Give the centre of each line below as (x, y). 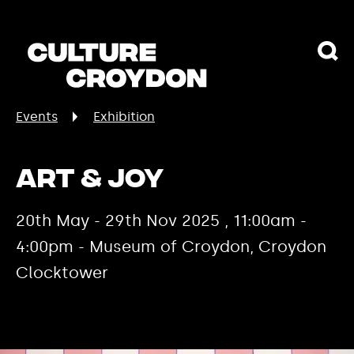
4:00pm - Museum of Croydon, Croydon (171, 247)
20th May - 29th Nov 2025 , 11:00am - (161, 220)
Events (37, 117)
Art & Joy (90, 181)
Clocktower (62, 273)
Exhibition (124, 117)
